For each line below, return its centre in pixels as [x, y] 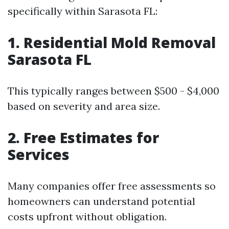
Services [39, 154]
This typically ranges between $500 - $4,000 [113, 90]
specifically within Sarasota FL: [83, 11]
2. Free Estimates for [83, 137]
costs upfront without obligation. [87, 216]
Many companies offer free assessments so [112, 186]
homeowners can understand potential [101, 201]
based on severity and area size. [84, 106]
